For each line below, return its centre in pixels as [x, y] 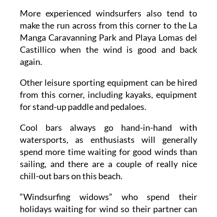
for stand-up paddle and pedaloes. [83, 107]
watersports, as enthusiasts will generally [108, 140]
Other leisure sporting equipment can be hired [108, 83]
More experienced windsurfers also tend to [108, 13]
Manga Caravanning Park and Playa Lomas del [108, 38]
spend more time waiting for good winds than [108, 152]
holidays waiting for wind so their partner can [108, 209]
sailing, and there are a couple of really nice [108, 164]
